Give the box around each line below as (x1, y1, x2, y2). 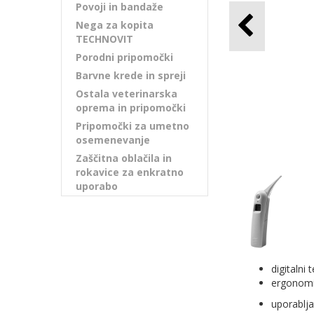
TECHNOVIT (76, 32, 133, 46)
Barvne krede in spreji (76, 69, 186, 82)
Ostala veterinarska (76, 87, 177, 100)
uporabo (76, 179, 118, 193)
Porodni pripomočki (76, 50, 173, 64)
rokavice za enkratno (76, 165, 184, 179)
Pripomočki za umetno (76, 119, 189, 132)
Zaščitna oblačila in (76, 151, 172, 165)
